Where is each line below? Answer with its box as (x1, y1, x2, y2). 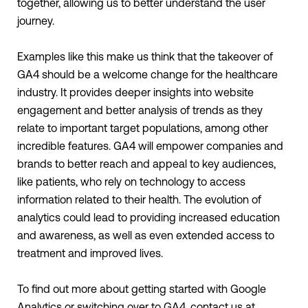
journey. (17, 14, 57, 27)
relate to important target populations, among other (17, 122, 268, 135)
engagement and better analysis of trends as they (17, 104, 263, 117)
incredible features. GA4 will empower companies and (17, 140, 283, 153)
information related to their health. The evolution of (17, 193, 261, 206)
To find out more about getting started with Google (17, 283, 266, 296)
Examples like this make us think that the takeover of (17, 50, 273, 63)
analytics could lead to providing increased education (17, 211, 280, 224)
